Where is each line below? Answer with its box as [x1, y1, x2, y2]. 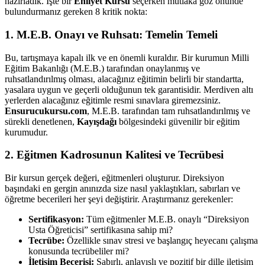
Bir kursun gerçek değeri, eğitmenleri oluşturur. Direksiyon [5, 172, 224, 183]
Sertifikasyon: [28, 214, 84, 224]
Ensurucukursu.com [5, 105, 87, 116]
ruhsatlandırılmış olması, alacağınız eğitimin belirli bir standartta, [5, 73, 244, 84]
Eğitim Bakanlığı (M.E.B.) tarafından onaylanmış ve [5, 63, 200, 73]
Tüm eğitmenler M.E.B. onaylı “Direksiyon [84, 214, 249, 224]
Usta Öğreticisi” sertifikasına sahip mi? [28, 224, 173, 235]
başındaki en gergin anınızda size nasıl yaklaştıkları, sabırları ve [5, 183, 240, 193]
